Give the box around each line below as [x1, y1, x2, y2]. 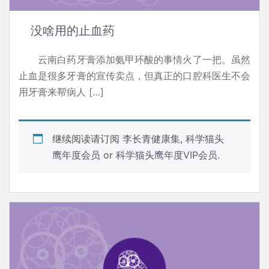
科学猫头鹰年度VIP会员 [116, 149, 217, 162]
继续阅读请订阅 [52, 133, 122, 145]
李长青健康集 [122, 133, 180, 145]
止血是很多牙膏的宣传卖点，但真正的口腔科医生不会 [19, 70, 250, 82]
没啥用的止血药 [31, 24, 115, 38]
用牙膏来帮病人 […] [19, 86, 104, 98]
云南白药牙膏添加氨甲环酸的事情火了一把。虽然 [19, 53, 250, 66]
